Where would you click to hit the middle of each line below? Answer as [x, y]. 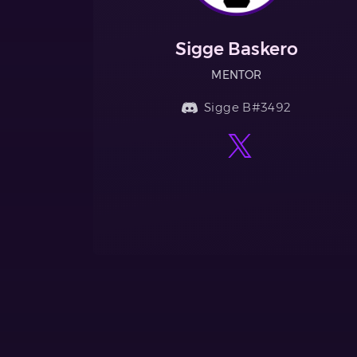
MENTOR [237, 75]
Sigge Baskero [236, 49]
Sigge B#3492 [248, 107]
